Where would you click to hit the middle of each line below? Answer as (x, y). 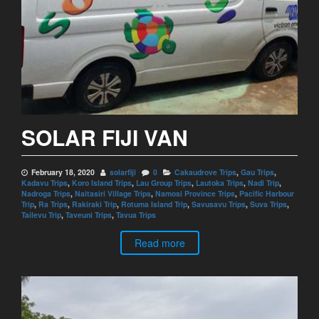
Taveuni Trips (89, 215)
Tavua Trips (136, 215)
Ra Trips (53, 204)
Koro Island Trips (102, 183)
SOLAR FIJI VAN (105, 137)
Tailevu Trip (41, 215)
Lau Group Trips (164, 183)
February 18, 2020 (63, 172)
